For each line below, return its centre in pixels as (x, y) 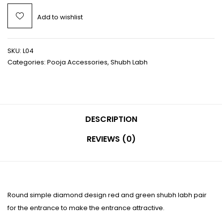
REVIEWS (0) (111, 139)
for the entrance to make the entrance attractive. (86, 208)
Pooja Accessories (77, 62)
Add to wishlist (60, 17)
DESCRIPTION (111, 119)
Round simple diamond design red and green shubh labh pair (107, 195)
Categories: (27, 62)
